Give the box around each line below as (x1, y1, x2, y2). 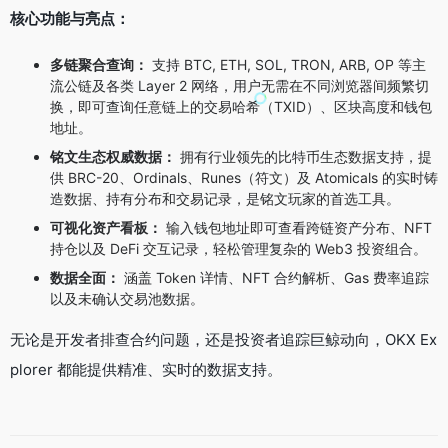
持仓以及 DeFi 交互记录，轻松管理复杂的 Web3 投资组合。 (50, 239, 427, 257)
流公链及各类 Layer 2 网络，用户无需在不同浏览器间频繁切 (50, 76, 429, 94)
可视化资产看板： (50, 218, 162, 236)
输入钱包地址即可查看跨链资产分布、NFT (162, 218, 432, 236)
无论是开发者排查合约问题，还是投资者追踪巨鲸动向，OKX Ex (10, 329, 437, 349)
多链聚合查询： (50, 55, 148, 73)
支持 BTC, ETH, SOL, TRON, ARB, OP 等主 (148, 55, 426, 73)
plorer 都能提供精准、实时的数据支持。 (10, 359, 282, 379)
